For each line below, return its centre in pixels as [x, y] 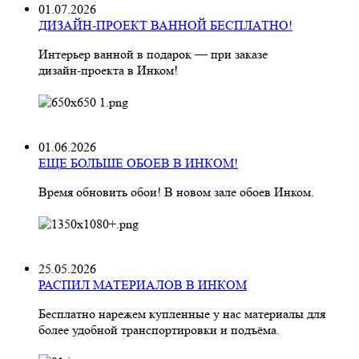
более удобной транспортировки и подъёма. [159, 330]
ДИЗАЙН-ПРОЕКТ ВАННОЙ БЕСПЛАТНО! [165, 25]
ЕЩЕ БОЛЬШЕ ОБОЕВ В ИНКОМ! [138, 163]
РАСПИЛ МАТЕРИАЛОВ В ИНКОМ [143, 285]
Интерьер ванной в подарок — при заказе [153, 54]
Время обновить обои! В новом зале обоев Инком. [176, 192]
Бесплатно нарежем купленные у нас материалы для [182, 314]
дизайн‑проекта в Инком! [108, 70]
